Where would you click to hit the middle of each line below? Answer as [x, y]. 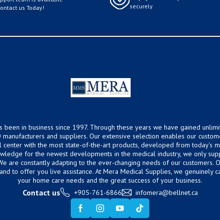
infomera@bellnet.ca [166, 192]
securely [141, 6]
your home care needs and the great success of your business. [110, 180]
